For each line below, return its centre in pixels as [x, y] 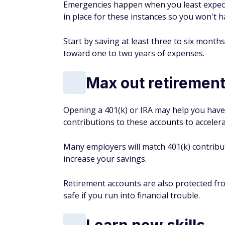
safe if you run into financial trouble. [132, 195]
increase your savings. [105, 159]
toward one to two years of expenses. [134, 53]
